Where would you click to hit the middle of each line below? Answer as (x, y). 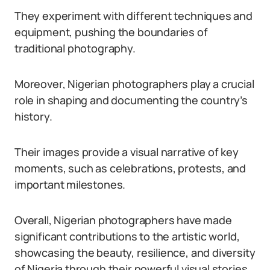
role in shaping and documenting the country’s (131, 100)
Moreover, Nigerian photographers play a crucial (134, 84)
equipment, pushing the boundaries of (111, 32)
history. (33, 116)
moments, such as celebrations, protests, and (130, 168)
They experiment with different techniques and (133, 16)
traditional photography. (75, 48)
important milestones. (70, 184)
